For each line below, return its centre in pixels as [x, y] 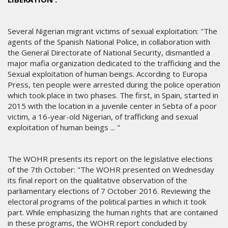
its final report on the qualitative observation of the [97, 180]
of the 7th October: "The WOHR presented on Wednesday [111, 170]
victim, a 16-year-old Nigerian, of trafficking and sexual [103, 117]
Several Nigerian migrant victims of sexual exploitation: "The [112, 31]
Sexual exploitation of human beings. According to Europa [107, 74]
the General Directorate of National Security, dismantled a [109, 53]
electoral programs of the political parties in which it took [107, 202]
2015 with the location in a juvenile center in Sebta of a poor [112, 106]
